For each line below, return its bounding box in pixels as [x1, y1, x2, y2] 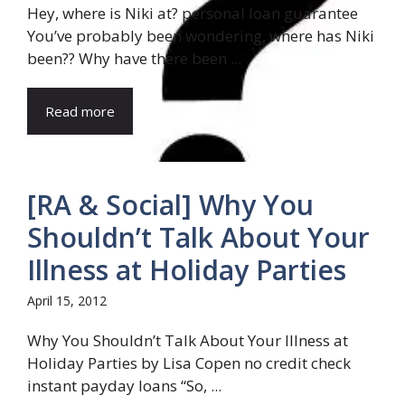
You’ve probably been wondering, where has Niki [27, 25, 374, 46]
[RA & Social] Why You [27, 186, 314, 223]
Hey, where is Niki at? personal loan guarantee [27, 3, 358, 24]
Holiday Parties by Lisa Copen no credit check [27, 353, 351, 373]
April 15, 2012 [27, 292, 107, 309]
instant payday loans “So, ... [27, 375, 221, 396]
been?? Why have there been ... [27, 48, 241, 69]
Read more [45, 102, 115, 120]
